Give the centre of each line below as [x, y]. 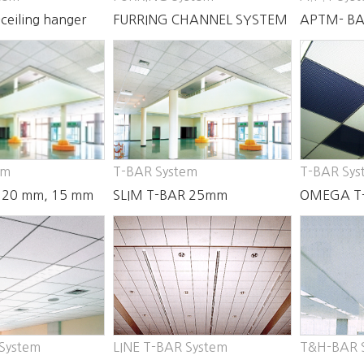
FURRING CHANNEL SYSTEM [200, 19]
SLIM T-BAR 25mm [170, 195]
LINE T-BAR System [170, 347]
